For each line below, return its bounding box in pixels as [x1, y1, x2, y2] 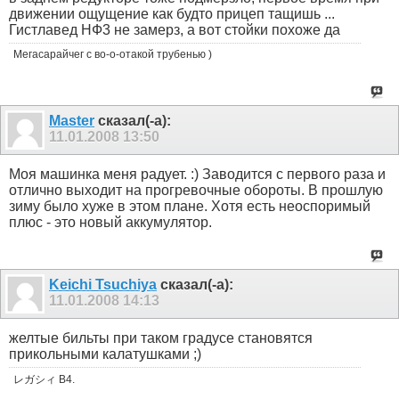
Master [49, 112, 94, 128]
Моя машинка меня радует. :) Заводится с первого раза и [9, 167, 386, 183]
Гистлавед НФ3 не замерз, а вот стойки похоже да [9, 21, 340, 37]
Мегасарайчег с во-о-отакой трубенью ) [13, 47, 212, 61]
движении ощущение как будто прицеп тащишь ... [9, 5, 335, 21]
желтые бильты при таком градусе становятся [9, 330, 313, 346]
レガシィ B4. [13, 373, 75, 387]
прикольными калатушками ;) [9, 346, 201, 362]
